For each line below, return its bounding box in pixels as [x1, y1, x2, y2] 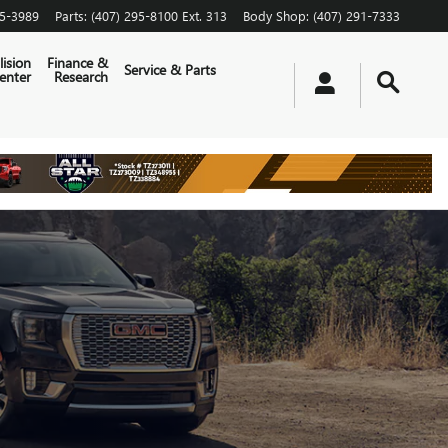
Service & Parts [124, 60, 217, 79]
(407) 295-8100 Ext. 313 [91, 7, 227, 24]
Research [54, 67, 109, 86]
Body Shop [243, 7, 306, 24]
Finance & [47, 53, 109, 72]
